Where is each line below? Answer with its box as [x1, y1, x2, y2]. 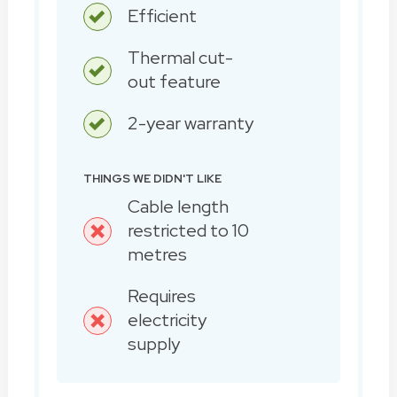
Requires [127, 284, 196, 307]
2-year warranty [127, 111, 253, 135]
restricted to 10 [127, 218, 249, 242]
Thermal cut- [127, 45, 233, 69]
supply [127, 331, 180, 355]
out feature [127, 69, 221, 93]
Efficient [127, 4, 197, 27]
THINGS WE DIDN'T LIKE [82, 170, 222, 186]
